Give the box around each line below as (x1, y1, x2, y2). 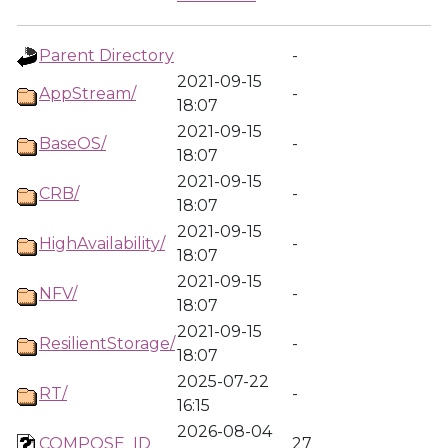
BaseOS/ (39, 134, 106, 153)
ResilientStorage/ (39, 334, 175, 353)
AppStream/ (39, 84, 136, 103)
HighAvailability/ (39, 234, 165, 253)
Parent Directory (39, 46, 174, 65)
